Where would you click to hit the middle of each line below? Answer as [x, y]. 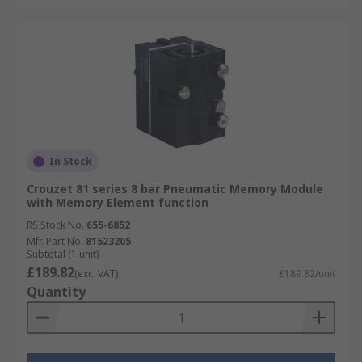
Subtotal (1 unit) [63, 254]
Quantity [56, 292]
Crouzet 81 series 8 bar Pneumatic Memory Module [175, 189]
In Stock [71, 161]
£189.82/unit [307, 274]
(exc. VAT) [96, 274]
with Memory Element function [118, 202]
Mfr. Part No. [55, 241]
